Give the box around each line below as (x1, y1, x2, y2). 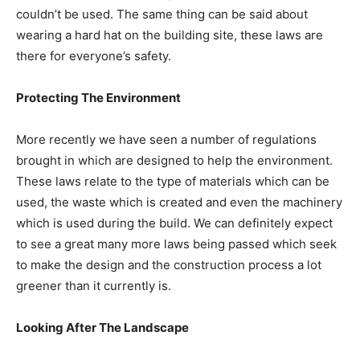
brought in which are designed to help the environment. (16, 153, 333, 169)
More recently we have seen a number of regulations (16, 132, 317, 148)
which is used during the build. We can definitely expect (16, 215, 333, 231)
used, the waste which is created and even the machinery (16, 194, 342, 211)
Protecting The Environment (16, 90, 181, 106)
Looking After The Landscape (16, 320, 189, 336)
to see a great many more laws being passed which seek (16, 236, 337, 252)
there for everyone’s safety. (16, 48, 171, 64)
